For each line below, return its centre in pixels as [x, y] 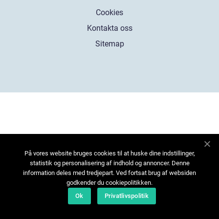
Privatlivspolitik [126, 196]
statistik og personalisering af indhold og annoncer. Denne [109, 163]
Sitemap [109, 44]
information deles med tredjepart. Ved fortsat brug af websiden [109, 173]
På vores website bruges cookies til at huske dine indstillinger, [109, 153]
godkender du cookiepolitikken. [109, 183]
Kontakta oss [109, 28]
